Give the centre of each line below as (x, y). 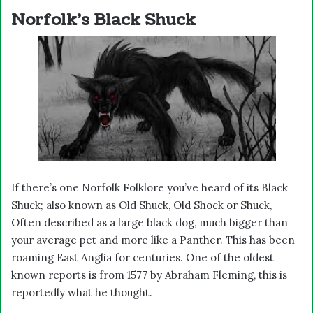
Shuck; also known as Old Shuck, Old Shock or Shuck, (141, 205)
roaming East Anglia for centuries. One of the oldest (143, 257)
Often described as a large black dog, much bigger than (150, 222)
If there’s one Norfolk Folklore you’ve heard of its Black (150, 187)
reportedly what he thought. (82, 292)
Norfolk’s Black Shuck (103, 20)
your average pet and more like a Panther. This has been (153, 240)
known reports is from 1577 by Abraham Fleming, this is (149, 275)
